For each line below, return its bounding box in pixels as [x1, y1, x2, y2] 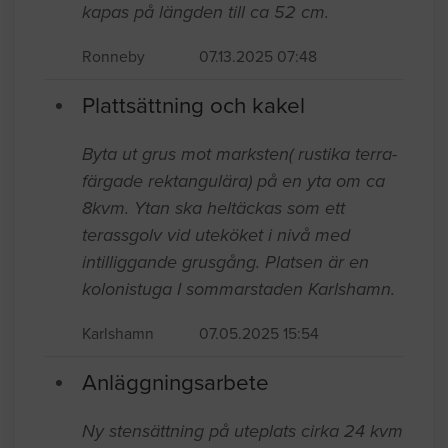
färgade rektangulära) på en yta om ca [82, 169, 385, 192]
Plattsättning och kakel [82, 91, 305, 119]
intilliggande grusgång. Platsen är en [82, 250, 369, 273]
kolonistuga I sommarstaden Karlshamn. [82, 277, 395, 300]
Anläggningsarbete [82, 368, 269, 396]
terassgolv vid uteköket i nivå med [82, 223, 350, 246]
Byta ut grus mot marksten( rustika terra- [82, 142, 397, 165]
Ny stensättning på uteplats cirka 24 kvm [82, 419, 403, 442]
